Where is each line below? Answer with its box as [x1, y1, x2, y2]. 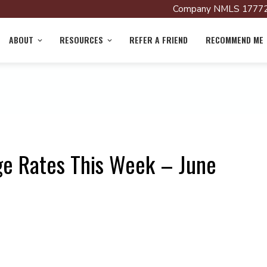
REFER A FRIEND [129, 33, 188, 46]
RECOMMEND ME [206, 33, 263, 46]
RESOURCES [60, 33, 103, 46]
